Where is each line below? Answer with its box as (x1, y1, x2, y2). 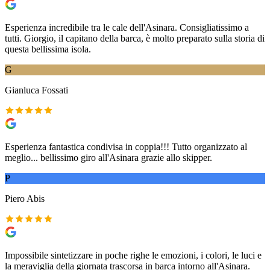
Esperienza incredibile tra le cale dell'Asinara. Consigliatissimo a (5, 22, 249, 33)
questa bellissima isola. (5, 43, 91, 54)
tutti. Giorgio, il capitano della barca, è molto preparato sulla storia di (5, 33, 265, 43)
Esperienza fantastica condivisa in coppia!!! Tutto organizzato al (5, 141, 247, 152)
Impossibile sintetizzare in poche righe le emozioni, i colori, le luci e (5, 250, 262, 260)
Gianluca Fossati (5, 84, 68, 95)
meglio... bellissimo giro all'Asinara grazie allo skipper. (5, 152, 212, 163)
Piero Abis (5, 193, 45, 204)
